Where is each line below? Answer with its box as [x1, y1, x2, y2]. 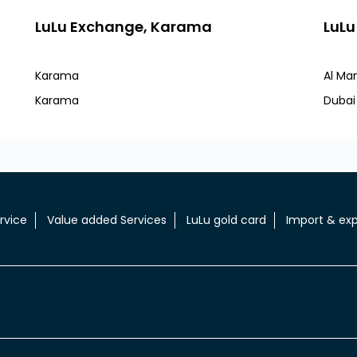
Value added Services [46, 211, 167, 228]
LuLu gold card [186, 211, 266, 228]
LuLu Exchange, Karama [34, 17, 212, 37]
